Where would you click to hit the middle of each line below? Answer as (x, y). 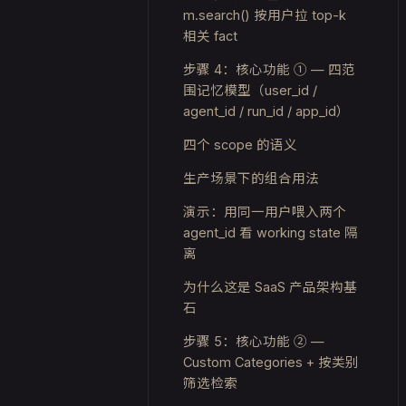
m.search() (218, 15)
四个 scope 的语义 (240, 145)
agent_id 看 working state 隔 (271, 232)
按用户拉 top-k (300, 15)
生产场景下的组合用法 (251, 178)
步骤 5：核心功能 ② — (254, 341)
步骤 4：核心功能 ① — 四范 (269, 69)
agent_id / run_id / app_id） (266, 111)
